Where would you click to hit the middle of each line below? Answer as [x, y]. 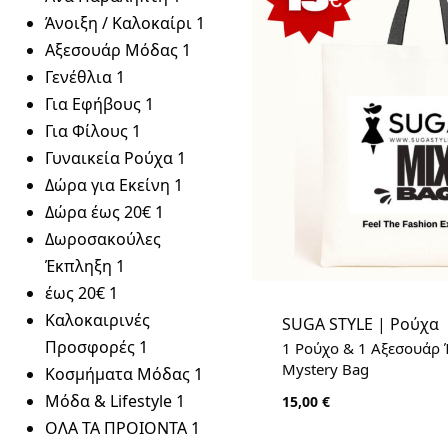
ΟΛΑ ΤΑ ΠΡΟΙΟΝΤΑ [116, 428]
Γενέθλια [78, 77]
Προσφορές [90, 347]
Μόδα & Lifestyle [108, 401]
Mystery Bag [325, 369]
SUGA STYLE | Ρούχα [360, 324]
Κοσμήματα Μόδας [117, 374]
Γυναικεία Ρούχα [109, 158]
